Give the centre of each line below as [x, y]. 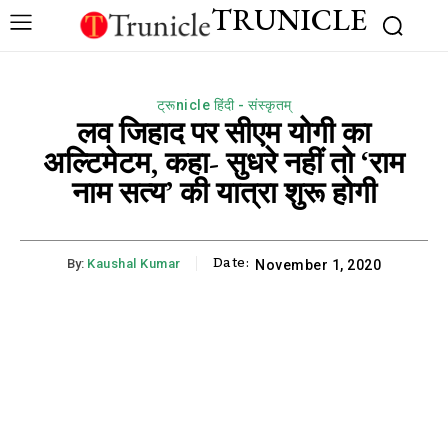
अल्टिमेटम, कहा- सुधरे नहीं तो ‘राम [224, 162]
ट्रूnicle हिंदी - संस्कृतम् [224, 104]
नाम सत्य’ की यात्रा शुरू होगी [224, 192]
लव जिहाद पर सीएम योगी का [224, 132]
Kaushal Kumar [134, 263]
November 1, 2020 [318, 264]
